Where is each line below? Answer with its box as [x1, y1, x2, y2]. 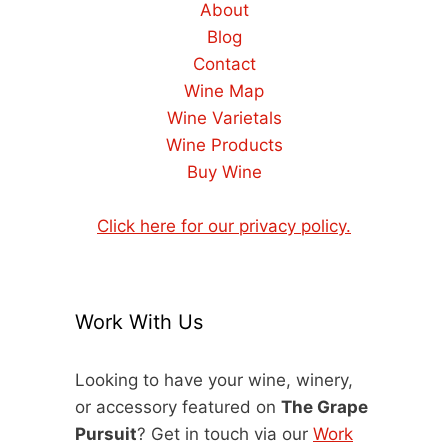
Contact [192, 54, 256, 74]
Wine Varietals [166, 108, 282, 128]
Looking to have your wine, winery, [75, 370, 353, 390]
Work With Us [75, 310, 203, 334]
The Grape [281, 397, 368, 417]
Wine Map [184, 81, 264, 101]
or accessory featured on [75, 397, 281, 417]
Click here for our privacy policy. [97, 216, 351, 236]
